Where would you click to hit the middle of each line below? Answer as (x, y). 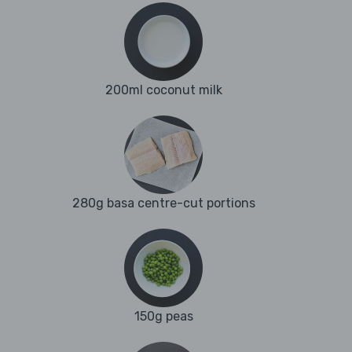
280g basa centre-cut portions (163, 203)
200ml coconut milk (163, 90)
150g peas (163, 317)
